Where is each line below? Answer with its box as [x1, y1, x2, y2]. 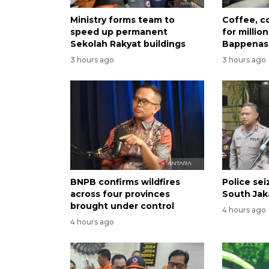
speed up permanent [70, 26, 168, 38]
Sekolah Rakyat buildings [70, 38, 186, 50]
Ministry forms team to [70, 14, 175, 26]
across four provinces [70, 188, 170, 199]
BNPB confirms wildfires [70, 176, 180, 187]
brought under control [70, 200, 174, 211]
